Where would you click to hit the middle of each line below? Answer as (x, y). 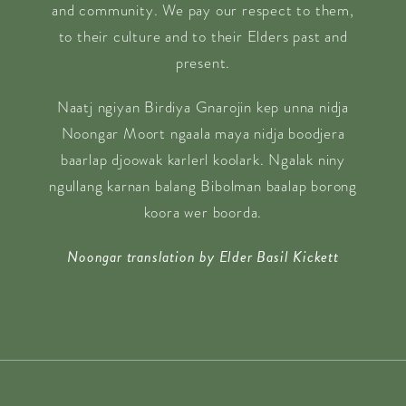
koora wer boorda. (203, 213)
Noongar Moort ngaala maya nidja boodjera (203, 134)
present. (203, 63)
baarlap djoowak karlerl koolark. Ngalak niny (203, 160)
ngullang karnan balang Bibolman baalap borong (203, 186)
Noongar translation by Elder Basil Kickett (203, 257)
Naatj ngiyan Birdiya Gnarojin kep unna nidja (203, 107)
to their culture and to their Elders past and (203, 37)
